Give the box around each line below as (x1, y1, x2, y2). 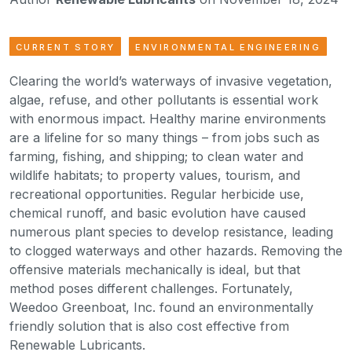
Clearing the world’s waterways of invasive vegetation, (9, 73, 332, 90)
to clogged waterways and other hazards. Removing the (9, 243, 343, 259)
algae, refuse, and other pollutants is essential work (9, 92, 318, 108)
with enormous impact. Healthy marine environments (9, 111, 326, 127)
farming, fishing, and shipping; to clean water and (9, 148, 303, 165)
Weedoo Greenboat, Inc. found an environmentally (9, 299, 313, 316)
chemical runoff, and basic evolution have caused (9, 205, 306, 222)
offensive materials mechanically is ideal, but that (9, 262, 300, 278)
